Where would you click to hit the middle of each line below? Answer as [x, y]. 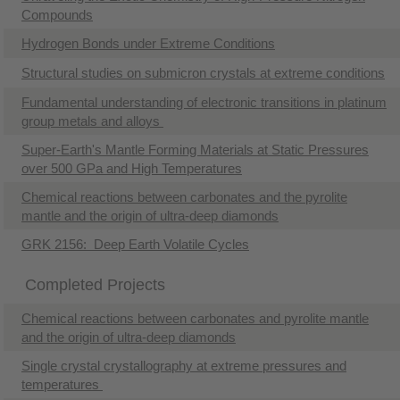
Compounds [57, 14]
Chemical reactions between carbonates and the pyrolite [184, 196]
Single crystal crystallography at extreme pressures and [184, 365]
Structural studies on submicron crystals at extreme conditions [203, 72]
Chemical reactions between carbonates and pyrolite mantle [195, 318]
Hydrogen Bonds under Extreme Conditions [148, 43]
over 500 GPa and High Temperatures [132, 168]
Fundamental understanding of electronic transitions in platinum [204, 102]
